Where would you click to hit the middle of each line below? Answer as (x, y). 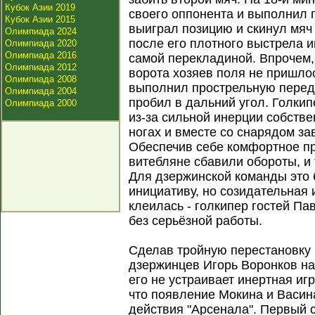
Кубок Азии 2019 (40, 7)
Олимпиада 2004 (41, 91)
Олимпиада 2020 (41, 43)
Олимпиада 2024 (41, 31)
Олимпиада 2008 (41, 79)
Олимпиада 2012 (41, 67)
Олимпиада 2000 (41, 103)
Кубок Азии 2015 (40, 19)
